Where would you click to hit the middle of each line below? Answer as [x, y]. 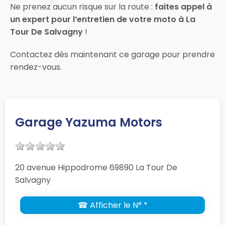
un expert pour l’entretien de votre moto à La [103, 19]
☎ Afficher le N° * [113, 205]
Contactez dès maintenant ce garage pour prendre [113, 54]
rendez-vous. [36, 67]
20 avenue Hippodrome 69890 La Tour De [96, 167]
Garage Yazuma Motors [89, 122]
